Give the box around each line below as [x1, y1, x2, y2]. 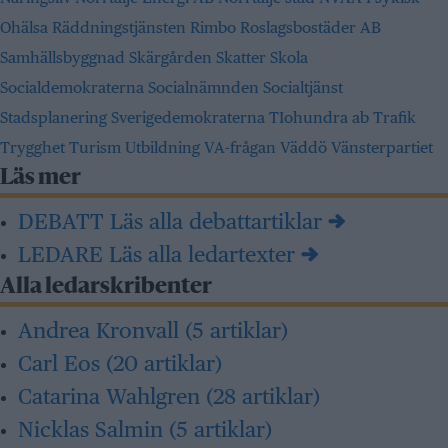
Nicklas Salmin [18, 416, 169, 442]
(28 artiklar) [206, 383, 320, 409]
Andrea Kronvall [18, 317, 185, 343]
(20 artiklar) [106, 350, 222, 376]
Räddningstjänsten [52, 18, 190, 37]
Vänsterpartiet [331, 138, 433, 157]
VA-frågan [204, 138, 280, 157]
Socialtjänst [263, 78, 343, 97]
